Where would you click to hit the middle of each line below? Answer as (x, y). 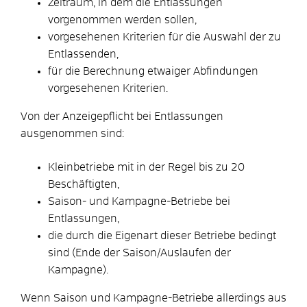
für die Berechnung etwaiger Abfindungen (153, 71)
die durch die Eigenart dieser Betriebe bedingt (162, 235)
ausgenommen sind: (72, 133)
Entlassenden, (83, 54)
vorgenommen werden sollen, (122, 20)
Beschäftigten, (85, 184)
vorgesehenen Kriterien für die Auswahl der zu (164, 37)
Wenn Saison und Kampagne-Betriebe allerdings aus (153, 298)
